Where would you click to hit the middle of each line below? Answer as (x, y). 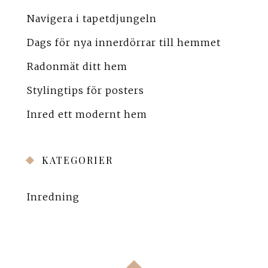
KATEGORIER (77, 160)
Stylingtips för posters (86, 90)
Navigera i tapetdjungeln (92, 18)
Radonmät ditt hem (77, 66)
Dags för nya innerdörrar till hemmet (124, 42)
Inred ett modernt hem (87, 114)
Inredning (53, 197)
